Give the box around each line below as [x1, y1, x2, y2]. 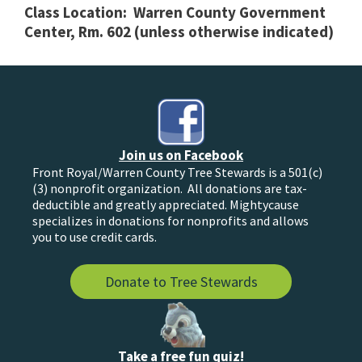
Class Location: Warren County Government [24, 2, 326, 22]
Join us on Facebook [119, 145, 243, 164]
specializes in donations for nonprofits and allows [32, 212, 309, 229]
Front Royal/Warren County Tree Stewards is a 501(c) [32, 163, 322, 180]
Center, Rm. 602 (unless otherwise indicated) [24, 21, 334, 41]
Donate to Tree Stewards [104, 271, 258, 291]
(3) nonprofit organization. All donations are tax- [32, 179, 307, 196]
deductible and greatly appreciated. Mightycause [32, 196, 299, 213]
